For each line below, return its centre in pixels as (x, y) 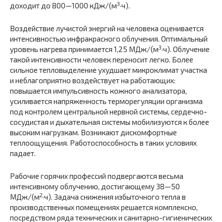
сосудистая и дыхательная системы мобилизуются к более (110, 122)
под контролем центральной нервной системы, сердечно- (109, 112)
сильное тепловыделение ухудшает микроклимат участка (109, 70)
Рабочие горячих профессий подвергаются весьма (97, 176)
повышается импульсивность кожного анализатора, (98, 91)
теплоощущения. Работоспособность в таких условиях (103, 143)
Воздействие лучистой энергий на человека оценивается (107, 28)
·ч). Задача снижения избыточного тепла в (114, 197)
